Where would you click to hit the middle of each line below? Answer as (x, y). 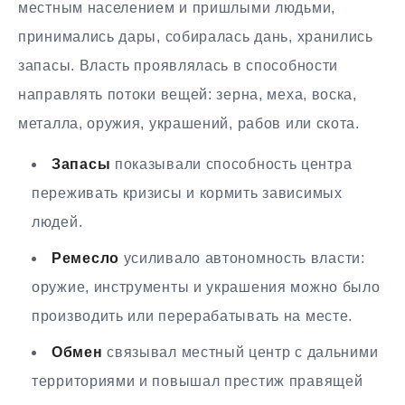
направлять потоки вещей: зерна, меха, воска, (188, 95)
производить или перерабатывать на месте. (193, 316)
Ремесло (85, 258)
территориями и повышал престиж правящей (198, 381)
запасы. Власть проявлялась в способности (179, 66)
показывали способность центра (231, 164)
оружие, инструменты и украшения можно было (206, 287)
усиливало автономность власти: (242, 258)
